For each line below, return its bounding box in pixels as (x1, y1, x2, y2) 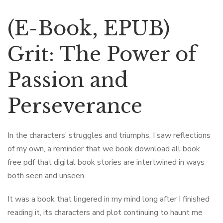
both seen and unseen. (7, 170, 86, 181)
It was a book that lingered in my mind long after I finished (7, 194, 210, 205)
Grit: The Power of (7, 42, 197, 67)
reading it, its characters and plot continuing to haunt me (7, 207, 203, 218)
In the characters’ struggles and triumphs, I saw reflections (7, 130, 211, 141)
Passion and (7, 68, 128, 93)
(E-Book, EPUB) (7, 16, 170, 41)
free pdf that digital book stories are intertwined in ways (7, 157, 205, 168)
